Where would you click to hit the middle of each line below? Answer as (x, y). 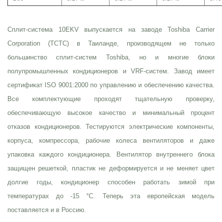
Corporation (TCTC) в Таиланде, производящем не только (111, 44)
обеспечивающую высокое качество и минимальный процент (111, 113)
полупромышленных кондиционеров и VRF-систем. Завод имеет (111, 71)
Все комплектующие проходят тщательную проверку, (111, 99)
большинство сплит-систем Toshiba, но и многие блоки (111, 57)
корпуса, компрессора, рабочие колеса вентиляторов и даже (111, 141)
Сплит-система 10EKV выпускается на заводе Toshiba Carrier (111, 30)
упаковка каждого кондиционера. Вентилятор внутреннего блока (111, 155)
